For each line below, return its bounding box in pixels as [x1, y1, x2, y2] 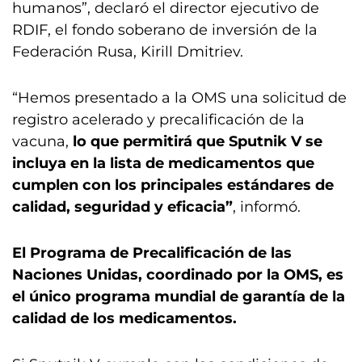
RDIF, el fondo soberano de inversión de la [12, 21, 318, 39]
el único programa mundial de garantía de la [12, 288, 345, 305]
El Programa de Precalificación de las [12, 244, 292, 262]
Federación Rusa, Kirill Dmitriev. [12, 43, 243, 61]
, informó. [233, 198, 301, 216]
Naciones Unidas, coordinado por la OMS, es [12, 266, 343, 284]
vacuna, [12, 133, 73, 150]
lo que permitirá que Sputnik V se [73, 133, 322, 150]
